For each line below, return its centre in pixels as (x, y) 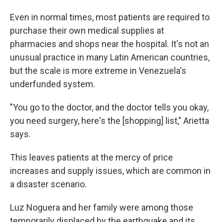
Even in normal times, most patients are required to (110, 17)
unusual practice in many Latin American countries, (110, 57)
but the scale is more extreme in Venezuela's (98, 70)
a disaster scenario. (48, 184)
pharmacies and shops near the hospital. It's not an (110, 44)
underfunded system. (53, 84)
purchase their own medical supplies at (87, 30)
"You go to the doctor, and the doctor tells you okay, (109, 107)
